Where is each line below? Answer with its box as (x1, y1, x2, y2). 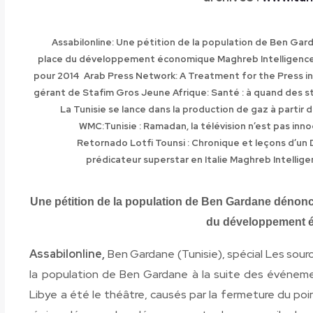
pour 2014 (34, 69, 80, 82)
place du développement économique (38, 52, 217, 65)
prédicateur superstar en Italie (86, 153, 228, 166)
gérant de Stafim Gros (34, 86, 139, 99)
